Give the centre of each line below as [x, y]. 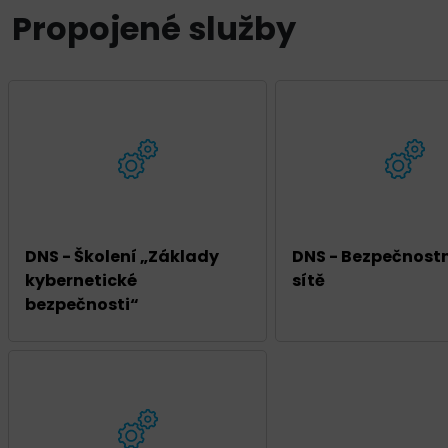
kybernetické [81, 281]
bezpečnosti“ [82, 305]
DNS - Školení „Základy [122, 257]
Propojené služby [154, 29]
